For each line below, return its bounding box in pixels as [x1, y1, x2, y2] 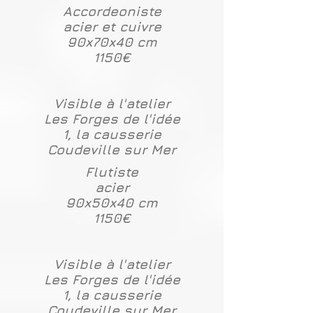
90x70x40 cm [66, 34, 157, 50]
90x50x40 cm [66, 195, 158, 210]
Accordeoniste [62, 3, 161, 19]
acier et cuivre [62, 19, 161, 34]
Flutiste [85, 164, 138, 180]
